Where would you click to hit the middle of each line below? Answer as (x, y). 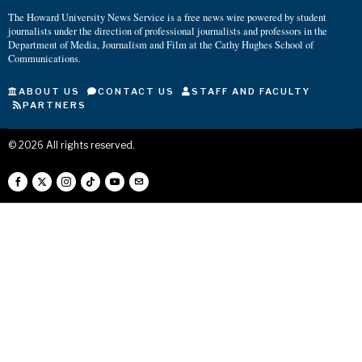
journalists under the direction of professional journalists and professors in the (168, 32)
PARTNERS (55, 105)
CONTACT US (136, 92)
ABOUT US (49, 92)
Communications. (44, 59)
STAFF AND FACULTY (251, 92)
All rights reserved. (89, 145)
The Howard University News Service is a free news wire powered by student (167, 18)
